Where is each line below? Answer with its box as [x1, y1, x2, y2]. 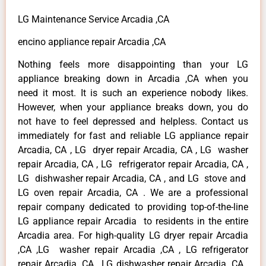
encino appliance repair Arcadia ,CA [18, 36, 166, 47]
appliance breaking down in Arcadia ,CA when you [18, 73, 248, 85]
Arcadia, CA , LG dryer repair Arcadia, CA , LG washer [18, 144, 248, 156]
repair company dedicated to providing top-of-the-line [18, 201, 248, 213]
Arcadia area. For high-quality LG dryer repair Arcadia [18, 230, 248, 242]
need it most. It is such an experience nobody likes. [18, 87, 248, 99]
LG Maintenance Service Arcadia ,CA [18, 13, 169, 25]
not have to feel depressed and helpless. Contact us [18, 116, 248, 128]
